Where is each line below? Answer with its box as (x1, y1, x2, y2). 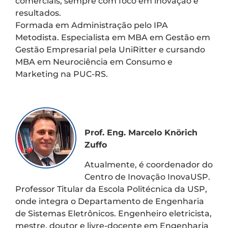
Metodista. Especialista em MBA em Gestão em (15, 33, 210, 43)
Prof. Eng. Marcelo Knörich (84, 128, 197, 138)
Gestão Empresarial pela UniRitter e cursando (15, 45, 205, 55)
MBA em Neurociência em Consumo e (15, 57, 173, 67)
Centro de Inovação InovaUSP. (84, 172, 210, 182)
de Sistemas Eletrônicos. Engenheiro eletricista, (15, 208, 212, 218)
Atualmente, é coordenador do (84, 159, 213, 169)
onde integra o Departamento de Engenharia (15, 196, 204, 206)
